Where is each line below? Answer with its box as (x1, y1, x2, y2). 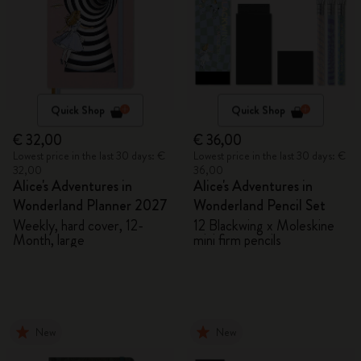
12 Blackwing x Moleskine (193, 215, 334, 236)
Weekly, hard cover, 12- (13, 215, 143, 236)
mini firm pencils (193, 230, 281, 251)
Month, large (13, 230, 85, 251)
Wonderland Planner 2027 (13, 195, 168, 216)
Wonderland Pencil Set (193, 195, 326, 216)
